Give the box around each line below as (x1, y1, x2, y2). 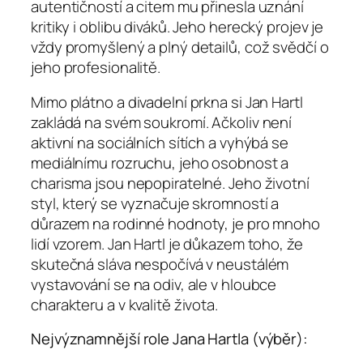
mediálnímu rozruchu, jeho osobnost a (31, 152, 289, 174)
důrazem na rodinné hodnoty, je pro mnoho (31, 213, 320, 235)
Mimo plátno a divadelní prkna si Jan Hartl (31, 92, 303, 113)
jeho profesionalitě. (31, 56, 160, 78)
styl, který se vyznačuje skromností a (31, 193, 280, 215)
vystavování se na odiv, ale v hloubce (31, 274, 277, 296)
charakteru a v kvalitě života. (31, 294, 218, 316)
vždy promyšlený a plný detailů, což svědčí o (31, 36, 329, 58)
